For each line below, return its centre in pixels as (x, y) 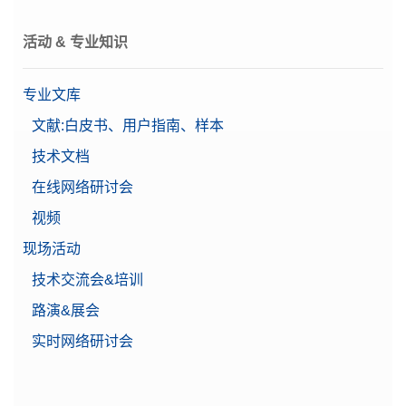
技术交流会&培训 (87, 279)
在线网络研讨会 (82, 187)
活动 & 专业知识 (75, 42)
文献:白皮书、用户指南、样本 (128, 125)
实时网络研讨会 (82, 341)
